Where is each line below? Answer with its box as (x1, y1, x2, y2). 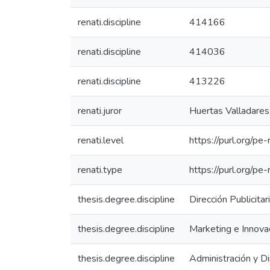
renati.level (78, 134, 124, 147)
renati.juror (78, 104, 122, 118)
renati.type (78, 163, 122, 177)
